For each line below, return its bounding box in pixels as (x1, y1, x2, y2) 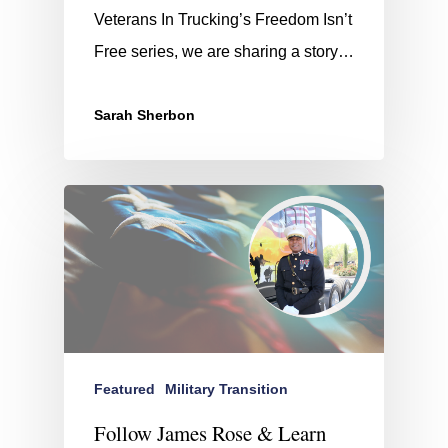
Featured (94, 380, 155, 397)
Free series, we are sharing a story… (94, 43, 354, 61)
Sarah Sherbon (94, 107, 195, 124)
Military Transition (165, 380, 288, 397)
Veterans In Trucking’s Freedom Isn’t (94, 11, 352, 29)
